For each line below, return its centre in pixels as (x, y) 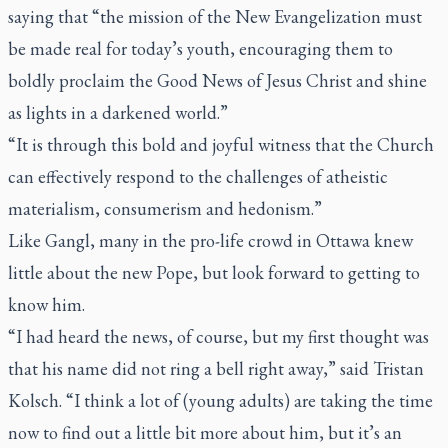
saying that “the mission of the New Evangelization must (215, 16)
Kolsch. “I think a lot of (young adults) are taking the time (220, 400)
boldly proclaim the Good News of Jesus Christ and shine (217, 80)
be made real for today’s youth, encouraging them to (200, 48)
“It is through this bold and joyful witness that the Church (221, 144)
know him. (46, 304)
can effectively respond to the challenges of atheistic (198, 176)
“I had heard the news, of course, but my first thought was (218, 336)
